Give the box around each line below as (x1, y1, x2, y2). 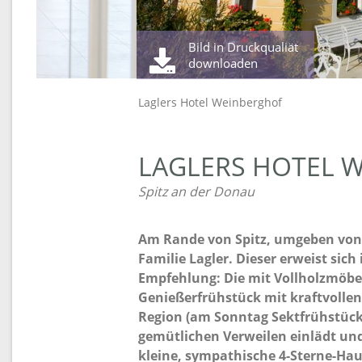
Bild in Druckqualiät (188, 39, 299, 55)
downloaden (188, 55, 259, 71)
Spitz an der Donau (138, 183, 255, 200)
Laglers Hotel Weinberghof (138, 95, 282, 110)
